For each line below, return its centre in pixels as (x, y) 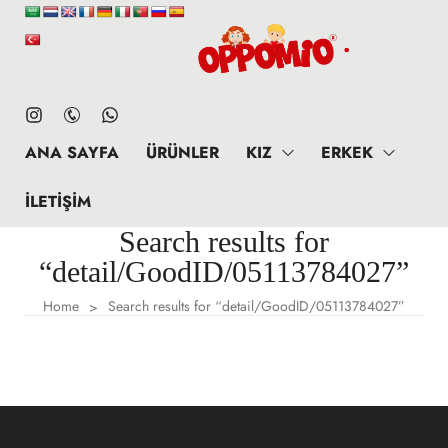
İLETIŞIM (58, 201)
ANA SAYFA (72, 152)
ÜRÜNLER (182, 152)
